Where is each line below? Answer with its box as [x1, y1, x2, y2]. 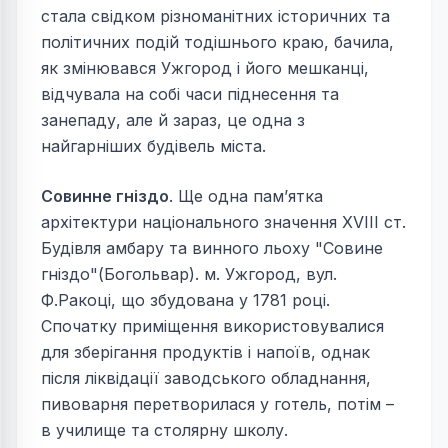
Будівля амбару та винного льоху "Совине [41, 238, 383, 259]
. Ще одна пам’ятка [169, 186, 323, 207]
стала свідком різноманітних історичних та [41, 6, 390, 27]
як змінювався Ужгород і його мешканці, [41, 58, 369, 79]
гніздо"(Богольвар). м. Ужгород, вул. [41, 264, 337, 285]
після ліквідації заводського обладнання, [41, 368, 371, 389]
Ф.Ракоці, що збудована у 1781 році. [41, 290, 330, 311]
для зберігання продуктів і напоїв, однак [41, 342, 370, 363]
